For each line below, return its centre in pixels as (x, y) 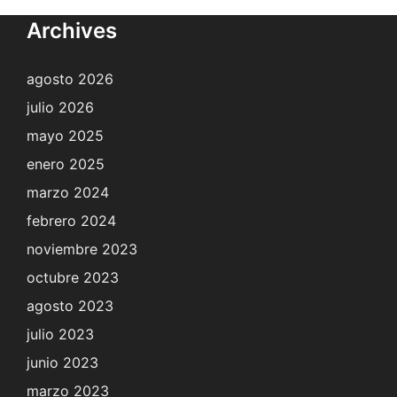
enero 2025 (66, 163)
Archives (72, 30)
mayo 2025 (65, 135)
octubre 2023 (73, 277)
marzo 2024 (68, 192)
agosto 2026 (70, 78)
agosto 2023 (70, 305)
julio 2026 (60, 107)
